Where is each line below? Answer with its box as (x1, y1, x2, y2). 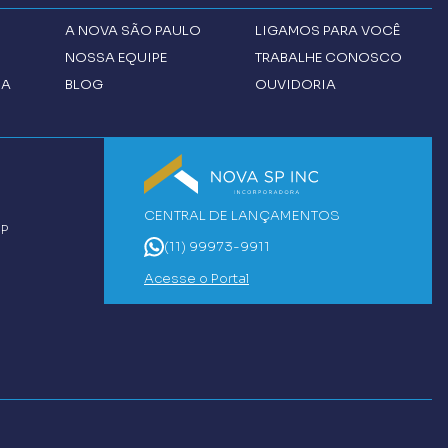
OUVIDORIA (254, 75, 336, 93)
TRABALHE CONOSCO (254, 48, 402, 66)
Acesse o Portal (144, 269, 249, 287)
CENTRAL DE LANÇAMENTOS (144, 206, 340, 224)
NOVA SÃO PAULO (77, 21, 201, 39)
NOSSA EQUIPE (64, 48, 167, 66)
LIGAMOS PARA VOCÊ (254, 21, 400, 39)
